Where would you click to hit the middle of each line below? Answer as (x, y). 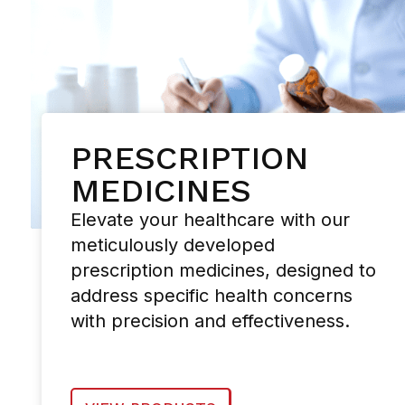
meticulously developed (173, 245)
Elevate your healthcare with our (211, 219)
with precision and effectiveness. (211, 320)
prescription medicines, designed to (224, 270)
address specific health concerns (212, 295)
